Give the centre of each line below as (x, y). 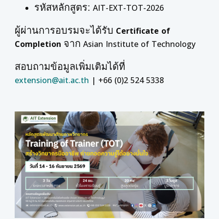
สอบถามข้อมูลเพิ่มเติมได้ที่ (70, 66)
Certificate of (143, 31)
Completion (38, 44)
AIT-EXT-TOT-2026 (127, 8)
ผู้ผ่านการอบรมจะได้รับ (64, 30)
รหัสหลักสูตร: (62, 7)
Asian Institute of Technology (138, 44)
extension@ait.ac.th (52, 80)
